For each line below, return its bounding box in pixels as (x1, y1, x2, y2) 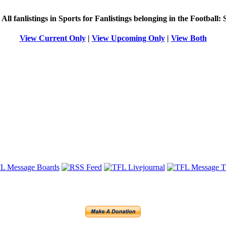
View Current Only (19, 34, 86, 43)
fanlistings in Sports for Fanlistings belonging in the (12, 14, 190, 23)
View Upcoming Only (91, 34, 165, 43)
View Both (171, 34, 207, 43)
